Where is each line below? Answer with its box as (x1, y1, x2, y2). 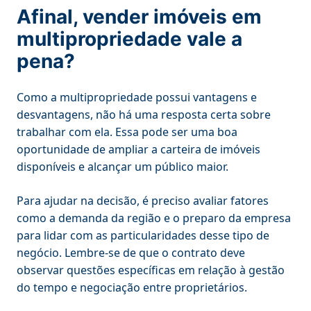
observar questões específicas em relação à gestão (17, 262, 285, 278)
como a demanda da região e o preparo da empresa (17, 210, 291, 226)
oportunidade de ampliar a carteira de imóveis (17, 141, 260, 157)
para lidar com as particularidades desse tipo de (17, 227, 269, 243)
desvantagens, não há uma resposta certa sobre (17, 106, 271, 122)
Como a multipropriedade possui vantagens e (17, 89, 257, 105)
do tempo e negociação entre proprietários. (17, 279, 250, 295)
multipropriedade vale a (17, 26, 242, 51)
